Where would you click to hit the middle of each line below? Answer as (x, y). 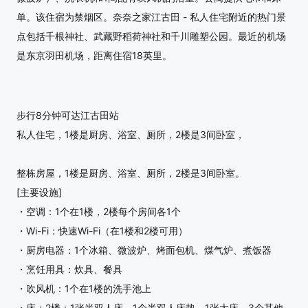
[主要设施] (39, 192)
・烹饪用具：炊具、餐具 (69, 269)
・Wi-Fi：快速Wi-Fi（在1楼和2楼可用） (102, 230)
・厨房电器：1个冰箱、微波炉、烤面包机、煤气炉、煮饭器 (144, 250)
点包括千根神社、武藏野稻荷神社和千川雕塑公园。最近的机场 (151, 36)
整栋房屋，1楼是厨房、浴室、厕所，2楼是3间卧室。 (131, 173)
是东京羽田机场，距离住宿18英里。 (94, 55)
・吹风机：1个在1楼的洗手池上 (84, 288)
